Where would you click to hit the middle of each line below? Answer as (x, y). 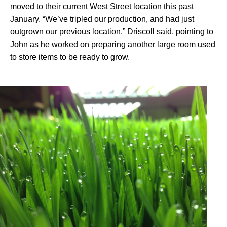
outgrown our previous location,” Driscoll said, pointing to (112, 32)
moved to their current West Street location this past (102, 7)
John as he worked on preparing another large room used (113, 45)
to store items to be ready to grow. (70, 57)
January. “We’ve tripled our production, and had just (102, 19)
